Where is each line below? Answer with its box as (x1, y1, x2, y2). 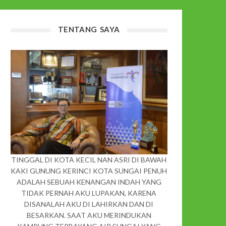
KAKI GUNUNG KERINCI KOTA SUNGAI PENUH (11, 166, 167, 175)
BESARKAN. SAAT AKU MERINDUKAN (26, 210, 151, 219)
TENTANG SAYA (58, 25, 120, 34)
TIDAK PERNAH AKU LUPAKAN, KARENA (21, 188, 156, 197)
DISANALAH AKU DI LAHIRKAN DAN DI (24, 199, 153, 208)
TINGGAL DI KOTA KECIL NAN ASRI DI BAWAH (11, 155, 166, 164)
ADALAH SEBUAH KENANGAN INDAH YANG (16, 177, 161, 186)
